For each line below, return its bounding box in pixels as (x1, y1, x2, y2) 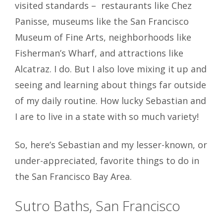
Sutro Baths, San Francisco (15, 196, 180, 216)
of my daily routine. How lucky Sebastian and (15, 95, 206, 107)
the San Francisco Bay (15, 170, 108, 183)
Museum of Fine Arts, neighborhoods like (15, 31, 191, 44)
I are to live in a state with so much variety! (15, 111, 199, 123)
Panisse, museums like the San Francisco (15, 15, 189, 28)
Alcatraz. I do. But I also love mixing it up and (15, 63, 207, 75)
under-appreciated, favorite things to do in (15, 155, 199, 167)
